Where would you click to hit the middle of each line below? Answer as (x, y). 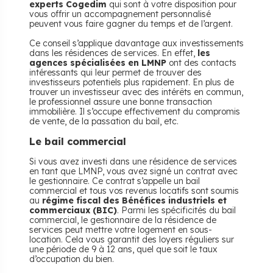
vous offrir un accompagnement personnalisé (120, 14)
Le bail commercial (78, 141)
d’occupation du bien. (72, 259)
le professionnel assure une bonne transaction (121, 102)
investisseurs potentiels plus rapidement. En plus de (132, 82)
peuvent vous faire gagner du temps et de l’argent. (131, 24)
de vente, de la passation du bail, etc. (104, 121)
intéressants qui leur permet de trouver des (115, 73)
